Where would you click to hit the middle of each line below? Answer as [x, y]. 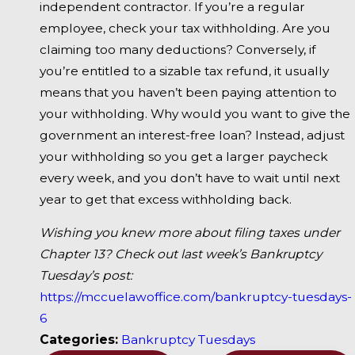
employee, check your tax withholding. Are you [185, 28]
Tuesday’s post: [86, 276]
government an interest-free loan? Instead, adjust [192, 135]
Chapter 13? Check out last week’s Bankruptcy [181, 254]
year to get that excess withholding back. [166, 199]
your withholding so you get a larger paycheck [184, 156]
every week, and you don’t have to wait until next [190, 177]
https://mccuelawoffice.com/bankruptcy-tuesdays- [196, 297]
